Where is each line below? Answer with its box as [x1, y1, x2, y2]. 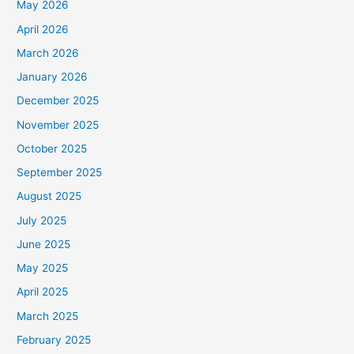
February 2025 [17, 333, 92, 346]
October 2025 [17, 141, 88, 155]
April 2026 [17, 22, 70, 36]
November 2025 [17, 118, 100, 131]
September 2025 [17, 166, 103, 179]
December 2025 [17, 94, 100, 107]
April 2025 [17, 285, 69, 299]
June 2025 [17, 237, 71, 250]
